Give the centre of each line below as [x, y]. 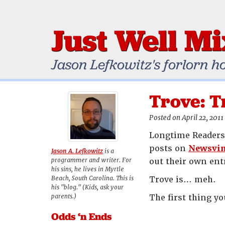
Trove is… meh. [183, 180]
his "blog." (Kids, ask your [87, 187]
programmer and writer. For [91, 160]
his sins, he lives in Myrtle [88, 169]
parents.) [64, 196]
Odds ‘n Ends [81, 216]
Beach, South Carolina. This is [92, 178]
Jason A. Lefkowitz [77, 151]
